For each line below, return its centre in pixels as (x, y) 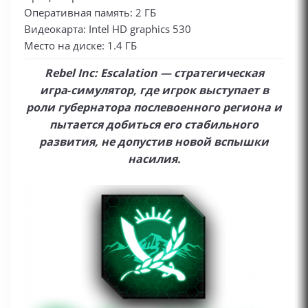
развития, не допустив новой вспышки (154, 142)
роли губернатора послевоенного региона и (154, 107)
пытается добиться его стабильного (154, 124)
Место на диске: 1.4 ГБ (80, 45)
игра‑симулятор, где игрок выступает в (154, 90)
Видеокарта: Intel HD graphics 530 (108, 29)
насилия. (154, 159)
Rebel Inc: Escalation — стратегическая (154, 73)
